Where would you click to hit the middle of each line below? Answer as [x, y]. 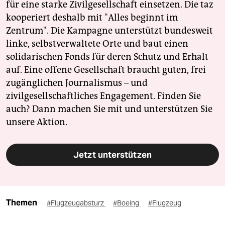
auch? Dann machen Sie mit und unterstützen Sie [109, 109]
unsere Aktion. [37, 122]
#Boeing [127, 203]
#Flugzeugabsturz [76, 203]
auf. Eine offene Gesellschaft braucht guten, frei [106, 70]
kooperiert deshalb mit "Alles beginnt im [92, 17]
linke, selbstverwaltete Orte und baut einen [97, 43]
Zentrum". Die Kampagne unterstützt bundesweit [109, 30]
